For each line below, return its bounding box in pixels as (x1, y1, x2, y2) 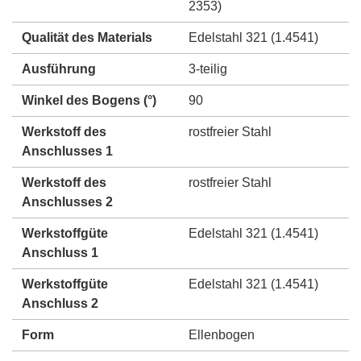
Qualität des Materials (22, 30, 152, 44)
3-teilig (189, 61, 227, 76)
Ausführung (22, 61, 96, 76)
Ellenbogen (189, 327, 255, 342)
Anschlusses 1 (22, 143, 113, 158)
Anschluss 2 (22, 296, 98, 310)
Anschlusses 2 (22, 194, 113, 209)
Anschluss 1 (22, 245, 98, 259)
